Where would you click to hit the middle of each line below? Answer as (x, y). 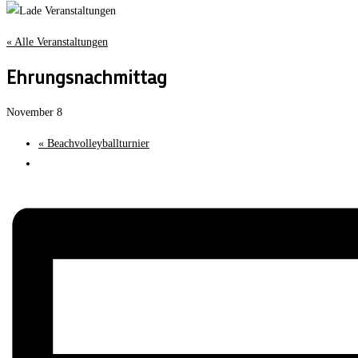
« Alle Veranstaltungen (57, 42)
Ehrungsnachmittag (87, 77)
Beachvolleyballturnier (97, 143)
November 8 (34, 112)
